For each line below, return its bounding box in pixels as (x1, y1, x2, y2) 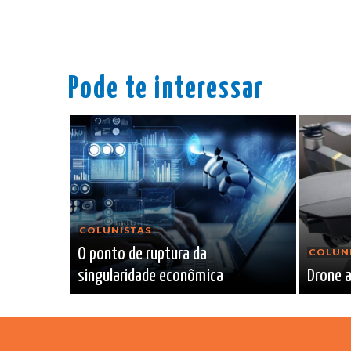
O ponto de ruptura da (78, 245, 207, 264)
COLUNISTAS (79, 224, 151, 237)
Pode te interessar (68, 75, 264, 105)
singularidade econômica (78, 267, 223, 286)
